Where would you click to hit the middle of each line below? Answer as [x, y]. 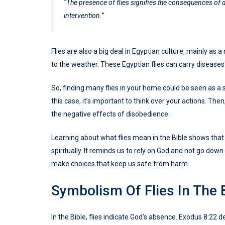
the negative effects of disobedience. [110, 114]
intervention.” [84, 16]
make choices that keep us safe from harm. [120, 164]
